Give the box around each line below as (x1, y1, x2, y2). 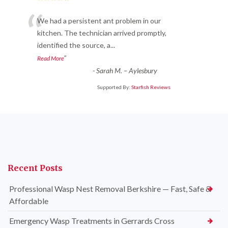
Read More (37, 54, 64, 63)
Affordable (9, 196, 48, 206)
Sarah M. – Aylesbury (96, 66, 157, 75)
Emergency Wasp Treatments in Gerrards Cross (9, 216, 175, 226)
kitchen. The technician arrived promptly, (37, 28, 166, 38)
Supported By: (97, 84, 131, 91)
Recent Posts (8, 163, 63, 174)
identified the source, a (37, 41, 110, 50)
